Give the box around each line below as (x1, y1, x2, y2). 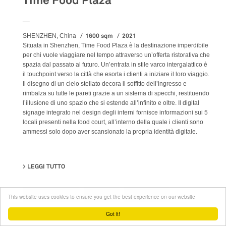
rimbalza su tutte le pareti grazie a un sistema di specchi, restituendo (23, 90, 209, 97)
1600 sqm (85, 32, 113, 40)
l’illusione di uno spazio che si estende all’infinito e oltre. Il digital (23, 99, 199, 107)
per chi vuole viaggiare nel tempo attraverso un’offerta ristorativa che (23, 51, 210, 59)
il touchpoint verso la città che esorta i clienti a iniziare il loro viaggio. (23, 71, 209, 78)
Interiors (89, 191, 114, 199)
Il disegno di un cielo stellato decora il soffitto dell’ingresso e (23, 80, 187, 88)
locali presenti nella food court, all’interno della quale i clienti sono (23, 119, 203, 126)
